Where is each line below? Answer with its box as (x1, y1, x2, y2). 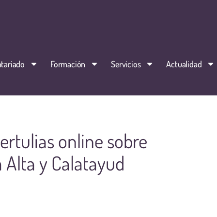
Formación (50, 58, 86, 69)
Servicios (111, 58, 141, 69)
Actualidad (166, 58, 202, 69)
